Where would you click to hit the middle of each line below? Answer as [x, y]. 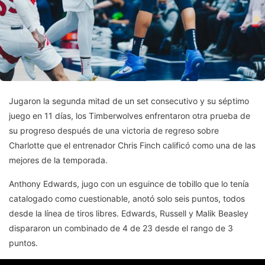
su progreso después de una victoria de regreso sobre [114, 130]
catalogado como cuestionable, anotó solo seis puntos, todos [127, 198]
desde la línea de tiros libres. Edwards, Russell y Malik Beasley [129, 213]
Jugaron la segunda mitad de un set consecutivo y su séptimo [129, 101]
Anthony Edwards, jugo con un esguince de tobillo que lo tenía [129, 183]
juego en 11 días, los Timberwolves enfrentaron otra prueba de [130, 115]
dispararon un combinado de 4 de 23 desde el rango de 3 [121, 228]
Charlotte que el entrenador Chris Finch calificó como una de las [132, 145]
